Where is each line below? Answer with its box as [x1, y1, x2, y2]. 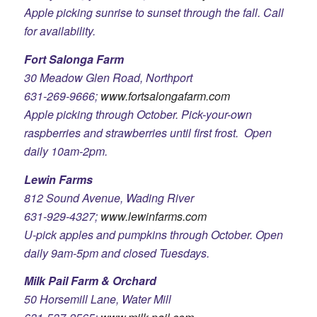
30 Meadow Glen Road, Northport [23, 69, 192, 86]
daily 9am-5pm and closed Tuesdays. [23, 244, 209, 261]
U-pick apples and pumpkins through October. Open [23, 226, 283, 243]
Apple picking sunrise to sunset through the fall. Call [23, 4, 284, 21]
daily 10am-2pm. [23, 142, 108, 159]
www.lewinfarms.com [100, 207, 207, 224]
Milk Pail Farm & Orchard [23, 272, 156, 289]
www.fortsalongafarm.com [100, 87, 230, 104]
